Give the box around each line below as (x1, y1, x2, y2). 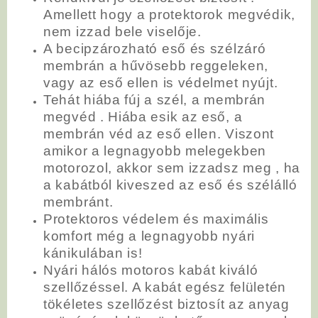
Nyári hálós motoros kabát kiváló (43, 262, 258, 278)
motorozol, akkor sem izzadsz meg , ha (43, 160, 300, 175)
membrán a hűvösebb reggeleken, (43, 57, 269, 73)
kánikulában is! (43, 245, 143, 261)
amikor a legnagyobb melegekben (43, 143, 267, 158)
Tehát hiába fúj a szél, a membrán (43, 92, 266, 107)
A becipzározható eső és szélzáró (43, 40, 266, 56)
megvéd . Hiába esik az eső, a (43, 109, 243, 124)
